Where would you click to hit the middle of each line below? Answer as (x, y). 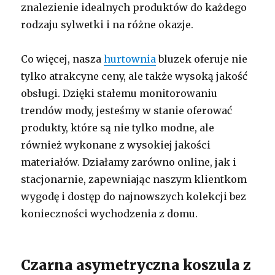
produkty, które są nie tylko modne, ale (118, 127)
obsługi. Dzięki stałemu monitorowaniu (119, 93)
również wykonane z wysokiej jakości (116, 145)
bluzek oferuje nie (202, 59)
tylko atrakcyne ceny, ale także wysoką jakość (134, 76)
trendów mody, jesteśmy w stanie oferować (127, 110)
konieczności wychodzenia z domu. (110, 213)
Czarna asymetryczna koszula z (136, 265)
